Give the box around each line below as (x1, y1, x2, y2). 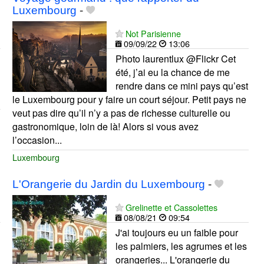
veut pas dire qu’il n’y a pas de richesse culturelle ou (12, 106, 230, 120)
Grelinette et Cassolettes (125, 200, 217, 213)
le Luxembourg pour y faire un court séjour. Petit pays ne (12, 93, 246, 107)
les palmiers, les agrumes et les (115, 239, 247, 253)
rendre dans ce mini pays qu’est (115, 79, 248, 93)
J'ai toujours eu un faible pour (115, 225, 238, 239)
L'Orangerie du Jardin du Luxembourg (12, 177, 205, 190)
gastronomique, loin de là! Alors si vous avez (12, 120, 199, 134)
